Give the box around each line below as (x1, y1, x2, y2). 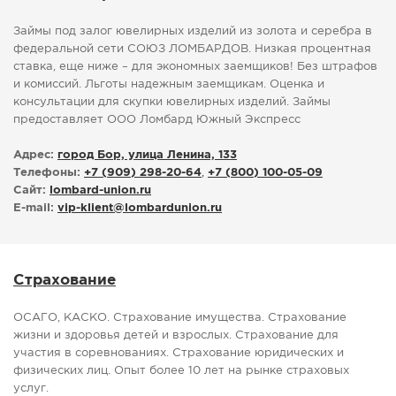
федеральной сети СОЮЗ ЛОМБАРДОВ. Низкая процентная (13, 44, 371, 55)
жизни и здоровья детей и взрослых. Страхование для (13, 331, 339, 341)
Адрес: (13, 150, 54, 161)
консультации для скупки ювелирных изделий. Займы (13, 97, 331, 108)
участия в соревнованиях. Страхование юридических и (13, 348, 344, 359)
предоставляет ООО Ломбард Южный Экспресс (13, 115, 301, 126)
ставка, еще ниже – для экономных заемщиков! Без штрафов (13, 62, 377, 72)
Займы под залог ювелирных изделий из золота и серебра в (13, 27, 372, 37)
